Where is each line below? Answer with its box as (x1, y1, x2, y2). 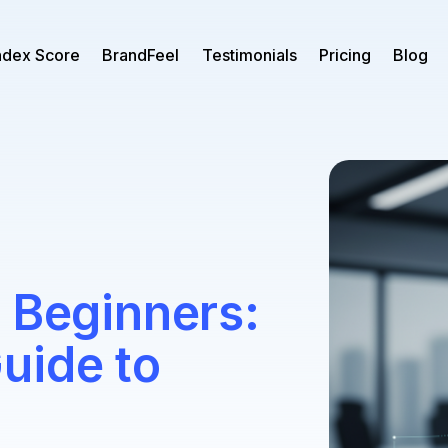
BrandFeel (102, 45, 180, 66)
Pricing (319, 45, 372, 66)
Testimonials (201, 45, 297, 66)
